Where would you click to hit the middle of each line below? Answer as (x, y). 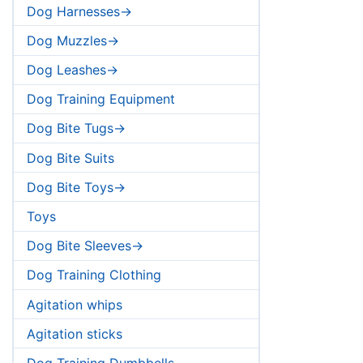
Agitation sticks (75, 333)
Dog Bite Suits (70, 158)
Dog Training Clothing (94, 275)
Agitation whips (75, 304)
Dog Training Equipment (101, 99)
